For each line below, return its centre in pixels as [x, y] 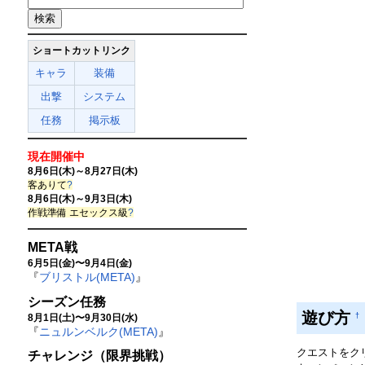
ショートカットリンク [81, 51]
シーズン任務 [66, 301]
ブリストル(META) [87, 277]
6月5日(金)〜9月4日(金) [79, 262]
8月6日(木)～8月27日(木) [82, 170]
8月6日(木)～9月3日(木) [79, 198]
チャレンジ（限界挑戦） [99, 356]
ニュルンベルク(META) [98, 331]
